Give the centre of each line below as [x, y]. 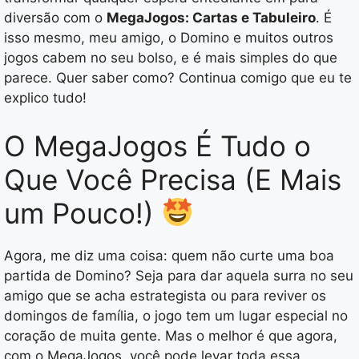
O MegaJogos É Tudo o [157, 145]
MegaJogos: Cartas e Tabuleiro [211, 18]
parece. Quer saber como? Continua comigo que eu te [178, 78]
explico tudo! [45, 98]
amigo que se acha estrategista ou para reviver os [165, 295]
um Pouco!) [83, 213]
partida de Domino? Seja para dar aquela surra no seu [179, 275]
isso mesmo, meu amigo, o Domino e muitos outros [169, 38]
